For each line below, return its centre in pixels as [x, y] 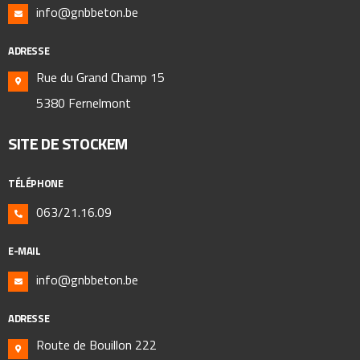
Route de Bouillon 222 [96, 344]
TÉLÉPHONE [36, 183]
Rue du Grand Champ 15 [100, 77]
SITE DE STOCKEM [68, 143]
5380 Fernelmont [84, 102]
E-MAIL [25, 250]
